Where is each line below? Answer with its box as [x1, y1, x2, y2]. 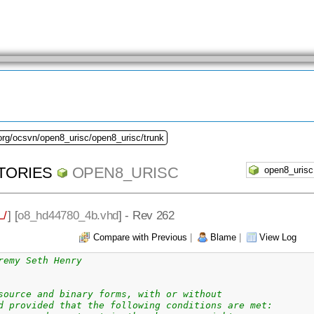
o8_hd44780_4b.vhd [18, 207, 119, 222]
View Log [259, 231, 296, 243]
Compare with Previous [93, 231, 187, 243]
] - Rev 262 [118, 207, 175, 222]
